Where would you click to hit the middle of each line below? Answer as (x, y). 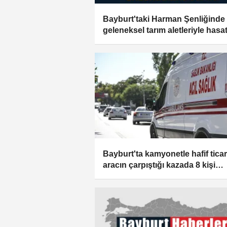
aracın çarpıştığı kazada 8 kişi (159, 165)
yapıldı (116, 42)
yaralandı (121, 176)
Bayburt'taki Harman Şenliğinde (164, 19)
